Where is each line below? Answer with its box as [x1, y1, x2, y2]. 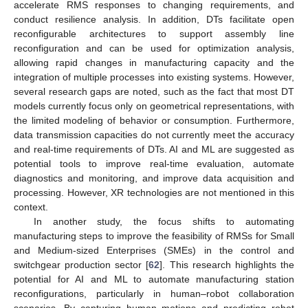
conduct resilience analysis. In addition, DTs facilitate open [14, 13, 294, 25]
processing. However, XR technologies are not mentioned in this [14, 186, 294, 198]
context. [14, 201, 48, 212]
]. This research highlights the [159, 258, 295, 270]
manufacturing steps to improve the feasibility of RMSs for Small [14, 230, 294, 241]
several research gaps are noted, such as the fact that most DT [14, 85, 294, 97]
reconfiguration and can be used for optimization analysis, [14, 42, 294, 54]
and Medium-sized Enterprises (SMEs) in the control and [14, 244, 294, 256]
